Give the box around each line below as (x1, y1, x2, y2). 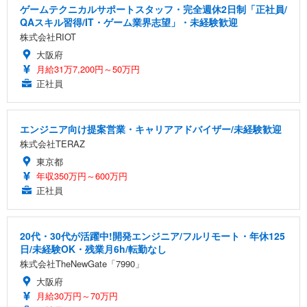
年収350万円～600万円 (36, 169, 127, 182)
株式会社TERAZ (20, 136, 85, 150)
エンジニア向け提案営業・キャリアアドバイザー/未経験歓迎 (20, 121, 282, 136)
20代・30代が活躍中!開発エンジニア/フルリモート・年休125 (20, 228, 285, 243)
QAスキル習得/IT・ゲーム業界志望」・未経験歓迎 (20, 14, 238, 29)
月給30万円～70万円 (36, 288, 118, 302)
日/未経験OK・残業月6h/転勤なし (20, 241, 167, 256)
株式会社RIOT (20, 29, 76, 43)
